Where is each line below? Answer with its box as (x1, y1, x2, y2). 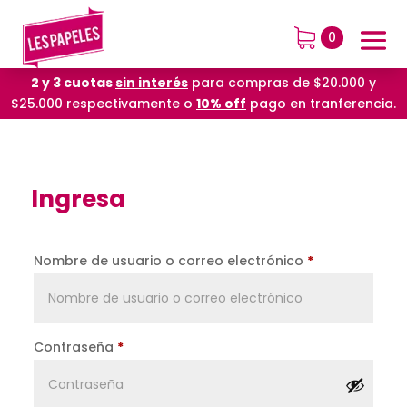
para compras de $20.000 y (188, 74, 376, 92)
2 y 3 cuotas (31, 74, 115, 92)
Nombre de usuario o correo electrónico (33, 252, 307, 270)
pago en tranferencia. (246, 94, 396, 113)
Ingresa (30, 183, 125, 215)
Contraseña (33, 338, 117, 356)
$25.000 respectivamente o (11, 94, 196, 113)
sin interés (115, 74, 188, 92)
